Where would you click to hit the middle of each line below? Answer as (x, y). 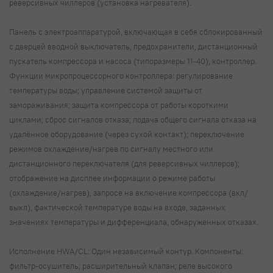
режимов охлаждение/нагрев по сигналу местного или (111, 148)
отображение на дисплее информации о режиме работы (112, 178)
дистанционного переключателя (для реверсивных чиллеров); (124, 163)
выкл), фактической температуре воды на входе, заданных (117, 207)
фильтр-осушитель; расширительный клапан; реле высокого (121, 265)
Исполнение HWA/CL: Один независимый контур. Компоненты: (126, 251)
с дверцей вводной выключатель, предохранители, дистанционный (133, 46)
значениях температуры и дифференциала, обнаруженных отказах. (135, 222)
